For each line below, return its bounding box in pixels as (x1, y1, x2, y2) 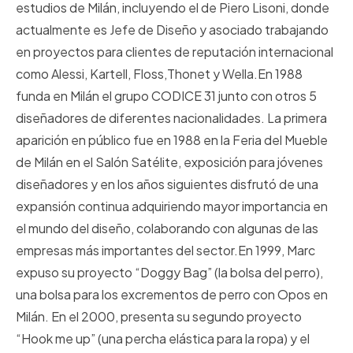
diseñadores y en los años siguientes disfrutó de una (16, 176, 318, 193)
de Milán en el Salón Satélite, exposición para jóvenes (16, 154, 323, 171)
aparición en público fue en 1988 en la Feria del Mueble (16, 132, 328, 149)
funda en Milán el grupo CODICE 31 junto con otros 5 (16, 87, 317, 105)
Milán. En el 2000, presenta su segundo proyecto (16, 308, 302, 325)
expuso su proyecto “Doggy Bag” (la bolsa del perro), (16, 264, 323, 281)
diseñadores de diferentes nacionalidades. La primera (16, 110, 327, 127)
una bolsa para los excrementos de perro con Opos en (16, 286, 328, 303)
